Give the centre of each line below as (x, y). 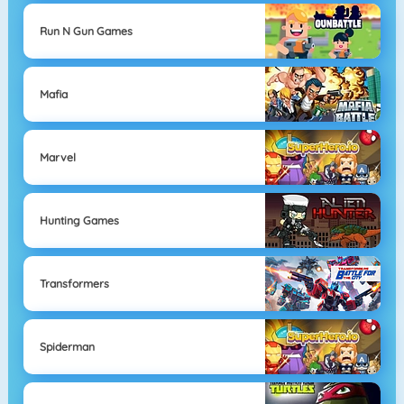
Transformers (74, 283)
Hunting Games (79, 220)
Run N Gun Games (86, 31)
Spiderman (67, 346)
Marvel (57, 157)
